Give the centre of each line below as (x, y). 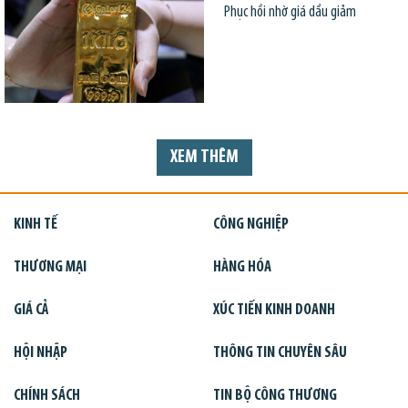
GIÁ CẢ (31, 310)
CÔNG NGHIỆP (251, 224)
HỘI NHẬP (41, 352)
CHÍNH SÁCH (47, 395)
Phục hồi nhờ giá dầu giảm (290, 13)
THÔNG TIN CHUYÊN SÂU (280, 352)
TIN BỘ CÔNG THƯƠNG (275, 395)
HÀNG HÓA (242, 267)
